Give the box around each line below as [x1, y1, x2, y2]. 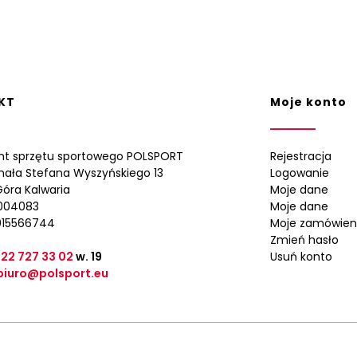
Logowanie [270, 165, 329, 181]
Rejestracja [270, 148, 331, 164]
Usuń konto [270, 249, 332, 265]
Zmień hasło [270, 232, 339, 248]
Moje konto [270, 94, 347, 110]
